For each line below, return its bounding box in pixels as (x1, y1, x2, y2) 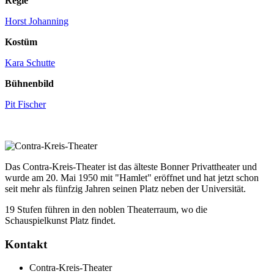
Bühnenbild (5, 78, 54, 89)
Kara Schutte (5, 57, 55, 68)
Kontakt (5, 237, 47, 251)
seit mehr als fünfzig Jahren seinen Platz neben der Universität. (5, 183, 246, 194)
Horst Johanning (5, 15, 68, 26)
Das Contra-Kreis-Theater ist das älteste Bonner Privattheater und (5, 161, 257, 172)
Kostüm (5, 36, 37, 47)
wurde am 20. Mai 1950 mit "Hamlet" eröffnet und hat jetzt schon (5, 172, 259, 183)
